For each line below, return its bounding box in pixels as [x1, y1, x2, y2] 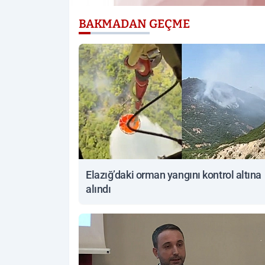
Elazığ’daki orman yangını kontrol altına [86, 169, 261, 182]
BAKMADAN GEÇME [79, 17, 190, 31]
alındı [86, 183, 111, 196]
